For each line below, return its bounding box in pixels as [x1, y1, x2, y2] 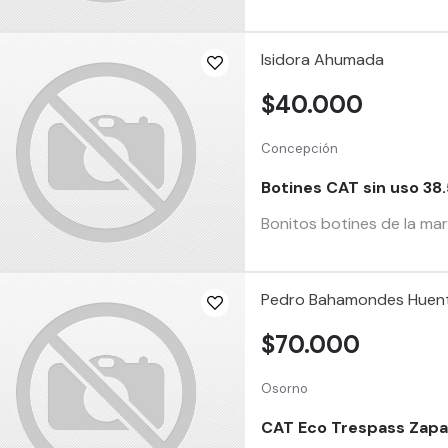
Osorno [261, 379, 309, 397]
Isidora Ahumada [261, 49, 385, 70]
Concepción [261, 139, 339, 157]
